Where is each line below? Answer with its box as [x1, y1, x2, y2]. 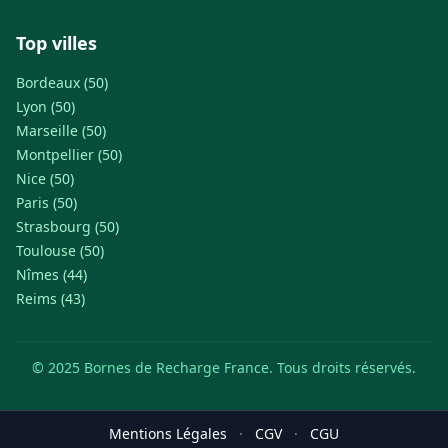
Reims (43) [16, 289, 85, 308]
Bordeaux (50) [16, 73, 108, 92]
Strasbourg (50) [16, 217, 119, 236]
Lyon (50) [16, 97, 75, 116]
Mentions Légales [109, 424, 227, 443]
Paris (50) [16, 193, 77, 212]
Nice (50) [16, 169, 74, 188]
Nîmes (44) [16, 265, 87, 284]
